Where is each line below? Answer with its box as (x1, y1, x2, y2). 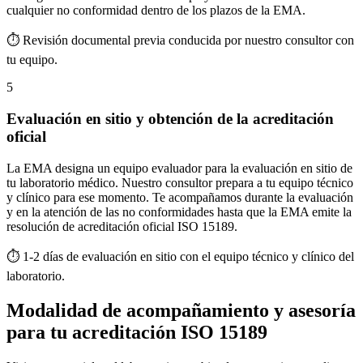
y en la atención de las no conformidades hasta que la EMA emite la (6, 204, 352, 219)
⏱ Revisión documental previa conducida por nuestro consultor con (6, 33, 354, 48)
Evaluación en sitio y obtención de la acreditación (6, 110, 334, 128)
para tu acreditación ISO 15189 (6, 321, 267, 343)
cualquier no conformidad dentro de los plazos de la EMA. (6, 3, 305, 18)
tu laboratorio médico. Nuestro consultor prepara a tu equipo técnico (6, 175, 353, 190)
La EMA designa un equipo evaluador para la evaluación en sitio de (6, 160, 352, 175)
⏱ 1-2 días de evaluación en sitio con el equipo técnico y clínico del (6, 249, 354, 263)
